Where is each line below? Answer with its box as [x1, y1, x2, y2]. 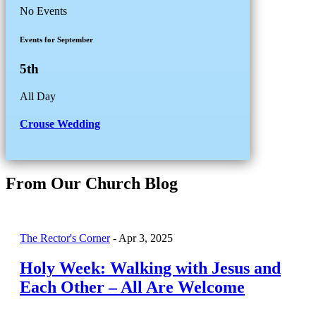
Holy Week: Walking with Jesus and [20, 259, 281, 278]
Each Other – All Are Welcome [20, 278, 245, 297]
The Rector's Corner [20, 232, 110, 245]
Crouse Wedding [20, 118, 100, 130]
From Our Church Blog [6, 174, 178, 193]
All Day [20, 90, 56, 103]
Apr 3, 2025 [119, 232, 173, 245]
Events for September [20, 35, 93, 44]
